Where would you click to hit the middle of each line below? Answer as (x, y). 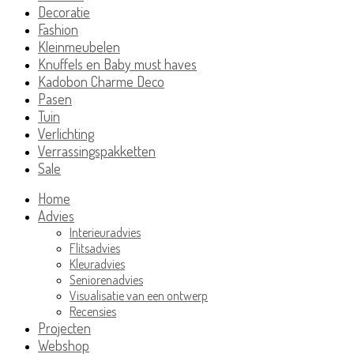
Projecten (64, 328)
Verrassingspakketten (97, 151)
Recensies (93, 311)
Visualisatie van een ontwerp (139, 295)
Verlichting (66, 133)
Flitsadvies (95, 248)
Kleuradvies (97, 264)
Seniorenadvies (106, 279)
